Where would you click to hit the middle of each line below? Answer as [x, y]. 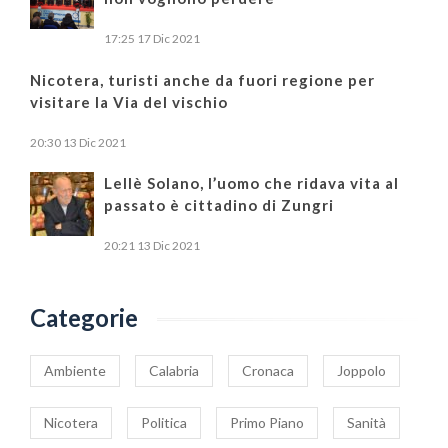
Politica [164, 422]
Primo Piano [267, 422]
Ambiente [75, 370]
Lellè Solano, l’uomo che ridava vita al [251, 182]
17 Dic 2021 [168, 38]
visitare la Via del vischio [129, 101]
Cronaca [268, 370]
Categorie [84, 317]
